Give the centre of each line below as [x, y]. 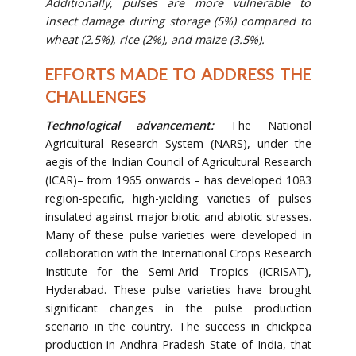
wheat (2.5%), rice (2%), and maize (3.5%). [155, 40]
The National [271, 125]
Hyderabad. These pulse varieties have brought [178, 289]
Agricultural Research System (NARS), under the [178, 143]
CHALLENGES [95, 97]
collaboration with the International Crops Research [178, 253]
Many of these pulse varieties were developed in [178, 234]
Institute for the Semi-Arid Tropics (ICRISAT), [178, 271]
